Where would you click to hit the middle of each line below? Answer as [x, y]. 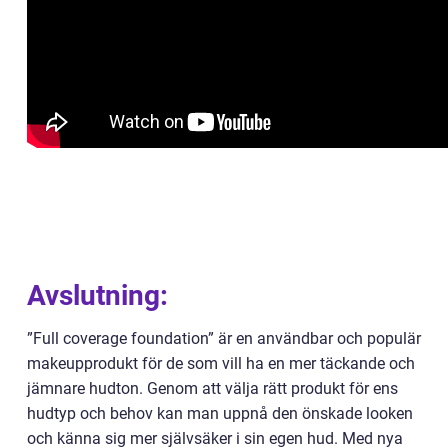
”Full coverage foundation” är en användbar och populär [224, 339]
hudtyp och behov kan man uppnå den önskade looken [220, 414]
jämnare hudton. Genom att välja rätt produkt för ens [212, 389]
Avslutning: [97, 296]
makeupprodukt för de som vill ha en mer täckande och [221, 364]
